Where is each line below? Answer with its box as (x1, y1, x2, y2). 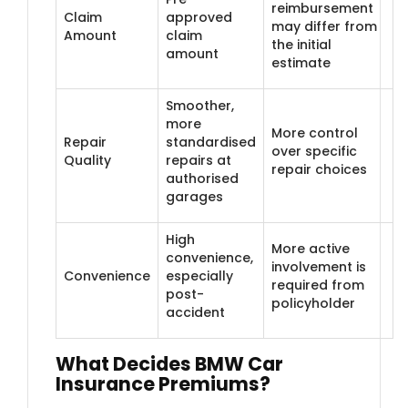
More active (271, 239, 350, 258)
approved (166, 7, 232, 26)
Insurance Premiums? (56, 370, 270, 397)
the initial (271, 35, 331, 54)
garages (166, 187, 223, 206)
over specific (271, 141, 357, 160)
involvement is (271, 257, 366, 276)
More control (271, 123, 358, 142)
